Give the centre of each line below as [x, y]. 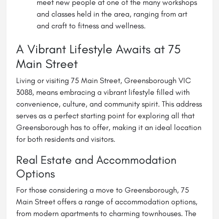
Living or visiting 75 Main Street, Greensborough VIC [104, 80]
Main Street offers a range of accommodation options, [107, 201]
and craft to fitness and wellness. [91, 25]
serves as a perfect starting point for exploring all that [105, 115]
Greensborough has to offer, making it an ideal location [109, 127]
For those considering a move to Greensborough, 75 [103, 190]
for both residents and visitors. [66, 139]
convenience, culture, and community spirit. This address [109, 104]
